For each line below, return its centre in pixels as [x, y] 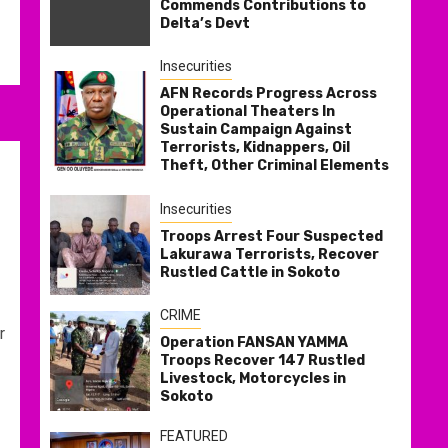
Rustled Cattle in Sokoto [250, 272]
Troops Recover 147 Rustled [262, 361]
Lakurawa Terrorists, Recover [269, 254]
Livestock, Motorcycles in [253, 379]
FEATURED [194, 436]
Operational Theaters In [247, 112]
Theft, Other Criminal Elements [274, 166]
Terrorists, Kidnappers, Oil [255, 148]
